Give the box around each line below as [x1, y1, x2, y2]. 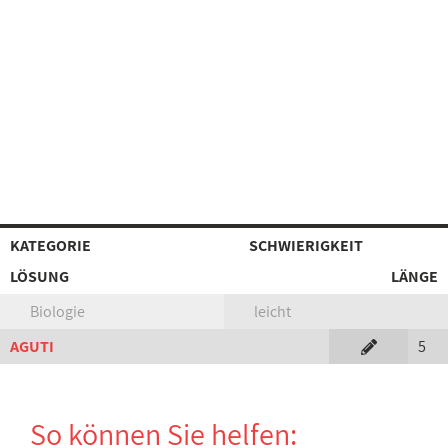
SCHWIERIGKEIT [249, 235, 363, 256]
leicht [254, 301, 291, 322]
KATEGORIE [10, 235, 91, 256]
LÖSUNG [10, 266, 69, 287]
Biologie [30, 301, 85, 322]
